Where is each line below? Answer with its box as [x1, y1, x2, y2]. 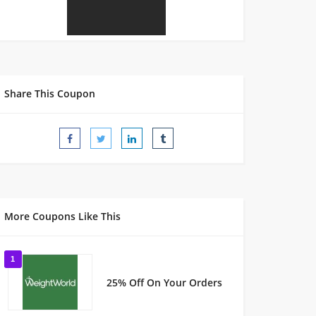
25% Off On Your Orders [106, 275, 222, 289]
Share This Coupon [4, 87, 95, 100]
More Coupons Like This [4, 209, 121, 223]
